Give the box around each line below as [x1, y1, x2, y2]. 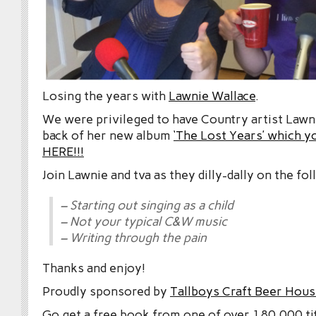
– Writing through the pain [60, 229, 207, 245]
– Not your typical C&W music [60, 213, 227, 229]
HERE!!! [42, 143, 84, 159]
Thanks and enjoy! [42, 260, 145, 275]
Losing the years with [42, 87, 169, 103]
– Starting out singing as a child [60, 197, 233, 212]
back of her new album [42, 127, 174, 142]
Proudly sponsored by [42, 283, 170, 298]
